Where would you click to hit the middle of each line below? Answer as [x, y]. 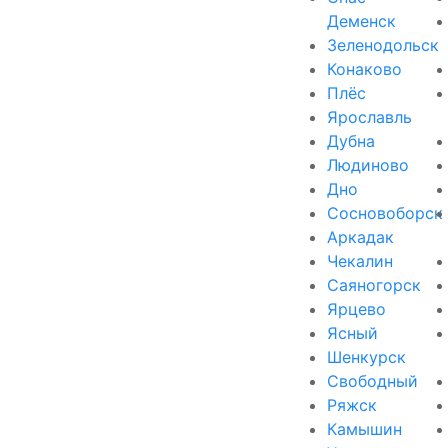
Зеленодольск [383, 44]
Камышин [364, 428]
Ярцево [356, 308]
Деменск [361, 20]
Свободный [372, 380]
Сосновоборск [385, 212]
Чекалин [360, 260]
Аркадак [360, 236]
